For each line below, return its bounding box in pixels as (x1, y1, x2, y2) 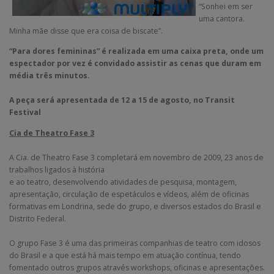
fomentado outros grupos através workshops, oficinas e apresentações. (9, 262, 265, 273)
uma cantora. (199, 13, 245, 24)
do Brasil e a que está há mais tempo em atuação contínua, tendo (9, 250, 241, 261)
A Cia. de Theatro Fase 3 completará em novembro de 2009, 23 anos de (9, 152, 264, 163)
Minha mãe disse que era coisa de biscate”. (9, 26, 163, 37)
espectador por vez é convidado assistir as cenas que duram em (9, 58, 261, 69)
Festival (9, 107, 41, 118)
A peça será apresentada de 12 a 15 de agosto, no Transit (9, 95, 235, 106)
